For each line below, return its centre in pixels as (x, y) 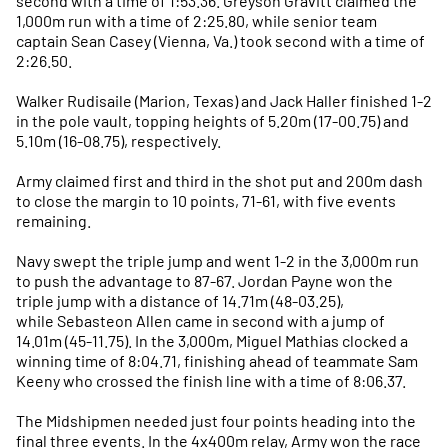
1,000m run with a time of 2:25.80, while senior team (196, 20)
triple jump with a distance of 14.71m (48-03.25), (180, 300)
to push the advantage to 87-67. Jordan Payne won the (204, 280)
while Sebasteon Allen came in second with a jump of (200, 320)
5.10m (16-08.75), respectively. (118, 140)
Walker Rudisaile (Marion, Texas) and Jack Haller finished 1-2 (224, 100)
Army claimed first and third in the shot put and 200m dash (219, 180)
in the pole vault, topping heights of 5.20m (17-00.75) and (212, 120)
